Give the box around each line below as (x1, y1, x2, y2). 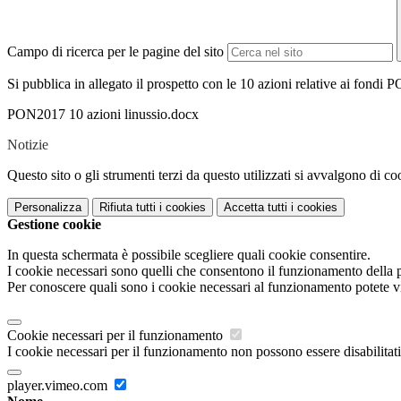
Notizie (7, 137, 48, 153)
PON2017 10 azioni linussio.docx (7, 107, 199, 123)
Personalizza (14, 200, 81, 215)
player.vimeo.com (7, 378, 111, 394)
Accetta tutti (224, 200, 287, 215)
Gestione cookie (7, 217, 101, 233)
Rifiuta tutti (99, 200, 156, 215)
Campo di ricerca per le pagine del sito (7, 44, 224, 60)
